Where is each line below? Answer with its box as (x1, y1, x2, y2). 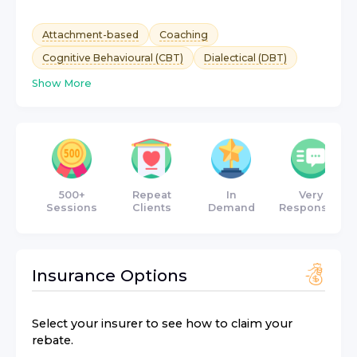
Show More (32, 77, 92, 90)
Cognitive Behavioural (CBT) (42, 52, 183, 65)
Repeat (131, 189, 171, 202)
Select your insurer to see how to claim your (32, 316, 292, 331)
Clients (131, 202, 171, 214)
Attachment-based (42, 29, 139, 41)
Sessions (46, 202, 97, 214)
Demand (207, 202, 255, 214)
